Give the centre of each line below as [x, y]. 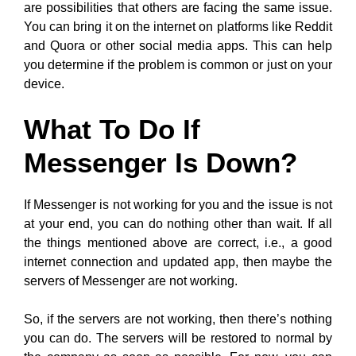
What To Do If [112, 129]
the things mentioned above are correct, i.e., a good [178, 243]
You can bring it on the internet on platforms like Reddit [178, 27]
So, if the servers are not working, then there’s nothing [178, 319]
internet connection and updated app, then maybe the [178, 262]
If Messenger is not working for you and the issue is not [178, 205]
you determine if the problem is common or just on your [178, 65]
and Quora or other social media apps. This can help [178, 46]
